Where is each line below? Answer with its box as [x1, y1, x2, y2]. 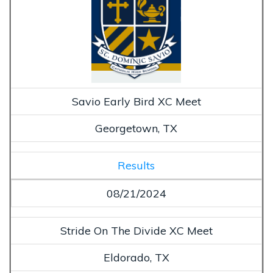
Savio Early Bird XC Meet [71, 94, 201, 109]
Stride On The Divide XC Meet [60, 224, 213, 238]
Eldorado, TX [103, 250, 169, 265]
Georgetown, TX [95, 121, 177, 136]
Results [118, 158, 155, 173]
